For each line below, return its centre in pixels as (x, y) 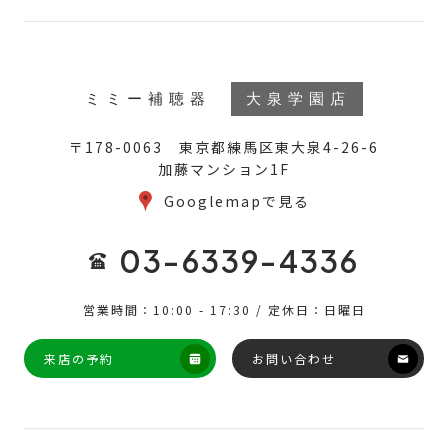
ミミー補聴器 (148, 98)
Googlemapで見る (236, 200)
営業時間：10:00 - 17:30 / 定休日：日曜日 (224, 309)
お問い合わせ (294, 358)
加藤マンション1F (224, 168)
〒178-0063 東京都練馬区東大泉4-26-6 (224, 146)
